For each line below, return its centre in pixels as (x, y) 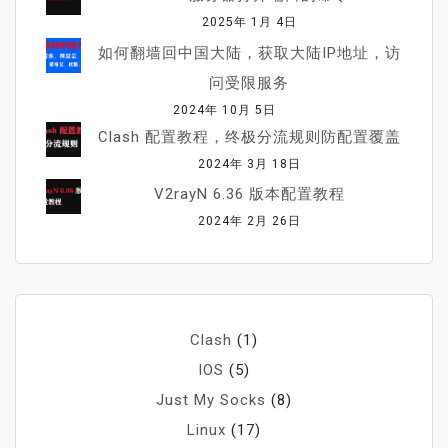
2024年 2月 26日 (249, 221)
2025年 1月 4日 (249, 22)
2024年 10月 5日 (224, 109)
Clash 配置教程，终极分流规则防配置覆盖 (249, 136)
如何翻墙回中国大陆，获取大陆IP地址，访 (249, 52)
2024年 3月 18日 (249, 163)
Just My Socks (211, 400)
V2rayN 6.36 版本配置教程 (249, 194)
